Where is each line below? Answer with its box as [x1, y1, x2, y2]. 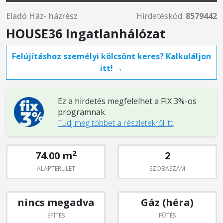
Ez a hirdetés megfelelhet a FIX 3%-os [58, 96, 197, 107]
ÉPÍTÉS [47, 211, 65, 220]
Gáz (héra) [141, 196, 194, 209]
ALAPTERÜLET [36, 164, 75, 173]
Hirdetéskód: [136, 10, 186, 21]
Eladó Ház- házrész [6, 10, 78, 21]
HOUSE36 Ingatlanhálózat [6, 25, 165, 42]
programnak [58, 107, 105, 117]
